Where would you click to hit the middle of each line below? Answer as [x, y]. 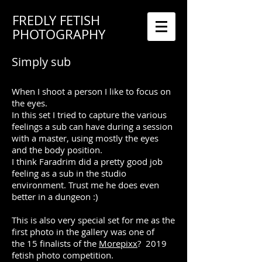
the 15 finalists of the [55, 243]
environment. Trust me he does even [85, 185]
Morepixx [118, 243]
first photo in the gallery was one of [83, 232]
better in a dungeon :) [55, 196]
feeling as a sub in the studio [69, 173]
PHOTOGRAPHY [59, 34]
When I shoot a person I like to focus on [91, 91]
